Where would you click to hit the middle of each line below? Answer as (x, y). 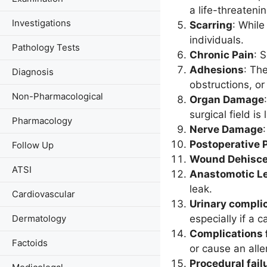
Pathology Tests (46, 47)
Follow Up (33, 145)
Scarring (211, 25)
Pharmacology (42, 121)
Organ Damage (226, 99)
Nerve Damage (226, 129)
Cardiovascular (44, 194)
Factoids (30, 243)
